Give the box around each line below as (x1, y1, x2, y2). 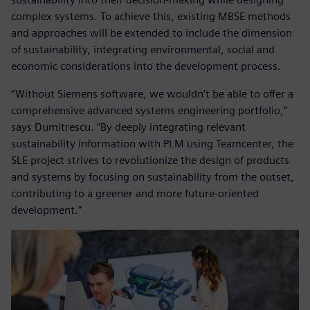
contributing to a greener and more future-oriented (11, 187, 259, 201)
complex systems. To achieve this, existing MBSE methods (11, 10, 291, 24)
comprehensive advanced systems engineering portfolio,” (11, 104, 287, 118)
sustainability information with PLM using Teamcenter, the (11, 137, 293, 151)
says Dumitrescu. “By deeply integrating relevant (11, 120, 246, 134)
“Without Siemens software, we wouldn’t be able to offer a (11, 87, 293, 101)
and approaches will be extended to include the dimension (11, 26, 292, 40)
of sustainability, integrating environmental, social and (11, 43, 275, 57)
